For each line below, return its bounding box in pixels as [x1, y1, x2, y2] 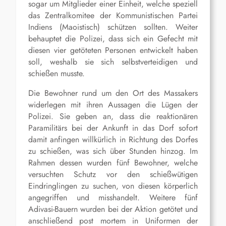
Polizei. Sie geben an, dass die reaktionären [28, 110, 198, 123]
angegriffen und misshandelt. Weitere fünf [28, 192, 198, 204]
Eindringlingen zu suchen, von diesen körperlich [28, 180, 198, 192]
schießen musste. [28, 68, 85, 80]
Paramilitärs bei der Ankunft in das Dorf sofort [28, 122, 198, 134]
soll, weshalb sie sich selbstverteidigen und [28, 56, 198, 68]
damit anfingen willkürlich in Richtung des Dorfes [28, 134, 198, 146]
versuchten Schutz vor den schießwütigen [28, 168, 198, 181]
